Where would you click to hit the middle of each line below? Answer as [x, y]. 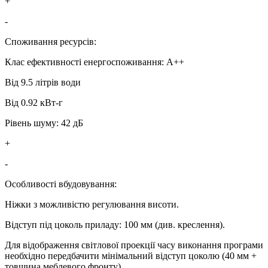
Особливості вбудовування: [61, 184]
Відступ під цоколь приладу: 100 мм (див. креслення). [115, 225]
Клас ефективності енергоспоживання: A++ [95, 62]
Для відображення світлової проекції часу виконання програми [134, 245]
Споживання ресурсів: [51, 42]
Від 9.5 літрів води [43, 83]
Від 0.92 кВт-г [34, 103]
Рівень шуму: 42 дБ [44, 123]
